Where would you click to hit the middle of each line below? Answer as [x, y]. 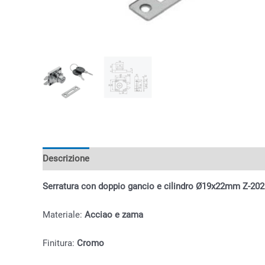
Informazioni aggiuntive [147, 159]
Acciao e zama [114, 214]
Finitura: [60, 243]
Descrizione [66, 159]
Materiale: [64, 214]
